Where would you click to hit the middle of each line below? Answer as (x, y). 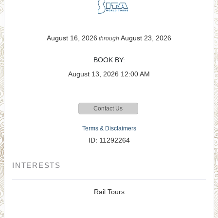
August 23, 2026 (146, 38)
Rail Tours (109, 192)
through (109, 38)
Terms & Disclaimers (109, 128)
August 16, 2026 (72, 38)
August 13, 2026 (93, 74)
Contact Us (108, 109)
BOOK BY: (109, 60)
